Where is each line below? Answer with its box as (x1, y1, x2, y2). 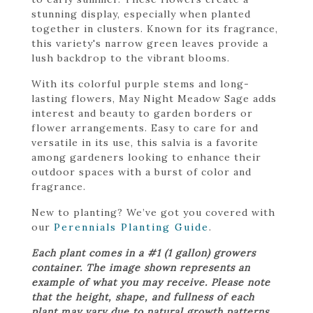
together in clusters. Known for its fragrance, (31, 22, 278, 35)
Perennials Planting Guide (54, 220, 209, 233)
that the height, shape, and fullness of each (31, 290, 254, 303)
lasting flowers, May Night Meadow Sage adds (31, 92, 277, 105)
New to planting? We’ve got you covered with (31, 205, 275, 219)
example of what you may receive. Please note (31, 275, 270, 289)
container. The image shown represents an (31, 261, 250, 274)
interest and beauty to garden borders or (31, 106, 253, 119)
